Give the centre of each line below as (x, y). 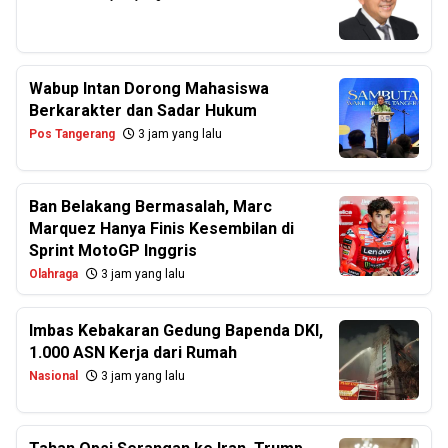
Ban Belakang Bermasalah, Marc (150, 206)
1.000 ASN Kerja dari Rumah (133, 352)
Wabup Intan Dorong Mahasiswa (149, 88)
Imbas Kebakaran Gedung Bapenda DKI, (176, 330)
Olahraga (53, 274)
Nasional (53, 376)
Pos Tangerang (72, 134)
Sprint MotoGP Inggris (113, 250)
